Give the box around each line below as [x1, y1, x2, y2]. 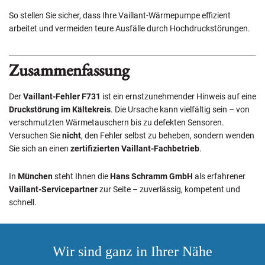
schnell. [9, 198, 37, 207]
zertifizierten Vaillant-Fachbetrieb [70, 144, 199, 153]
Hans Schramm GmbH [110, 172, 193, 181]
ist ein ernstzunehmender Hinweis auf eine [101, 92, 256, 101]
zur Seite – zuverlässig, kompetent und [98, 185, 240, 194]
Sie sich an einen [9, 144, 70, 153]
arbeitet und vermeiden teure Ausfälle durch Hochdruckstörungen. [9, 24, 250, 33]
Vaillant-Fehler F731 [23, 92, 101, 101]
